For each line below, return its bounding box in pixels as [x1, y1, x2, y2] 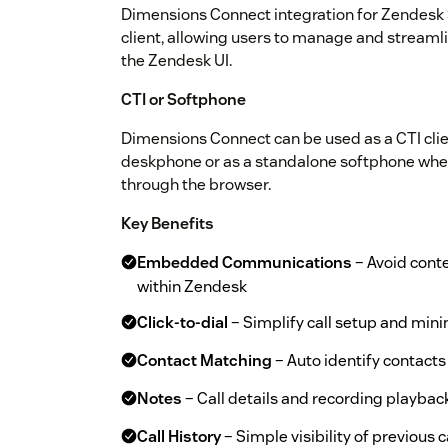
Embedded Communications [137, 252, 352, 274]
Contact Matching [137, 350, 272, 372]
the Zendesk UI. [121, 50, 232, 72]
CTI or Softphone [121, 89, 246, 111]
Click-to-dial [137, 312, 228, 334]
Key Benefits [121, 213, 214, 235]
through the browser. [121, 174, 271, 196]
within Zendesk [137, 276, 247, 298]
